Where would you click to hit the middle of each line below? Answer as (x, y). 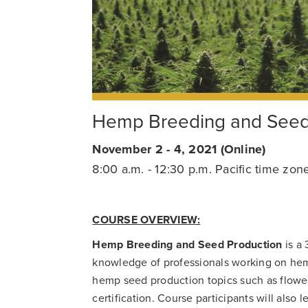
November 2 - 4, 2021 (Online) (181, 149)
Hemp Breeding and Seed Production (187, 244)
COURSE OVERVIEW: (146, 220)
